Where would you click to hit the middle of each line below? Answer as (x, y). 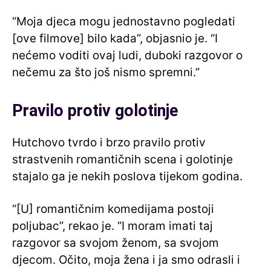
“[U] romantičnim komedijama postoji (113, 209)
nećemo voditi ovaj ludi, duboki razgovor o (127, 56)
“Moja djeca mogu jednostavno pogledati (124, 22)
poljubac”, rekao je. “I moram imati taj (113, 226)
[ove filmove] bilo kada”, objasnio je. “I (115, 39)
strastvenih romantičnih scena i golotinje (122, 160)
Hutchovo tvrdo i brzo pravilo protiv (109, 143)
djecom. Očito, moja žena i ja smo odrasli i (126, 260)
